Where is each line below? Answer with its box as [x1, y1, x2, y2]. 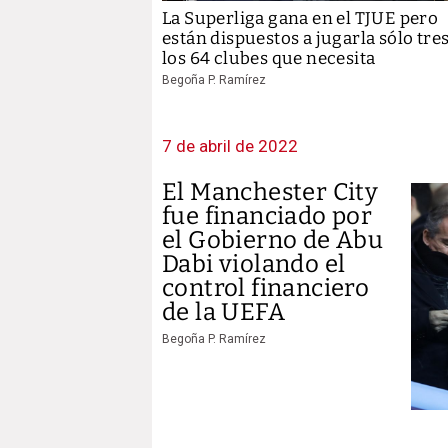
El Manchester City [162, 177, 379, 206]
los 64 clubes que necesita [162, 47, 376, 69]
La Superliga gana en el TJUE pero [162, 7, 439, 29]
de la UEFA [162, 297, 286, 326]
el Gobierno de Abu [162, 225, 384, 254]
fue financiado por [162, 201, 373, 230]
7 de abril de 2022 [162, 135, 298, 156]
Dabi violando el [162, 249, 346, 278]
